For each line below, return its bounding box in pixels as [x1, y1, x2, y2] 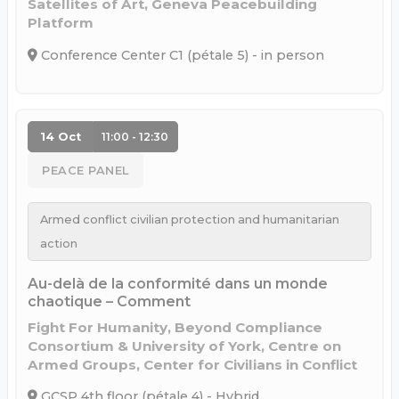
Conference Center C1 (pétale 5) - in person [37, 47, 324, 64]
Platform [28, 14, 94, 32]
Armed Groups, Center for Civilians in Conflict [28, 355, 357, 373]
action [39, 236, 77, 250]
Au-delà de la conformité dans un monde [28, 274, 328, 292]
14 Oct [39, 130, 81, 144]
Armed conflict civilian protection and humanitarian [39, 212, 339, 226]
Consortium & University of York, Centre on [28, 337, 341, 354]
